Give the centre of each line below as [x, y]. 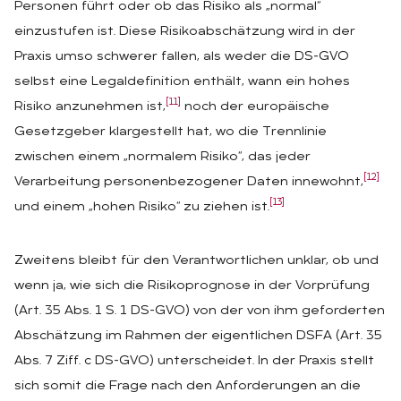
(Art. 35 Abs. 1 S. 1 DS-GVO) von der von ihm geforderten [200, 311]
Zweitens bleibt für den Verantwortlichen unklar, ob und [196, 260]
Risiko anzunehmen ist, [90, 107]
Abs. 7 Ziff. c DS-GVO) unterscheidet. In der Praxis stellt [194, 361]
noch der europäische [255, 107]
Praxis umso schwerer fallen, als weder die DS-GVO [182, 56]
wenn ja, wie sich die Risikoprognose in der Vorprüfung [192, 286]
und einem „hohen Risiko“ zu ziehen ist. [142, 207]
